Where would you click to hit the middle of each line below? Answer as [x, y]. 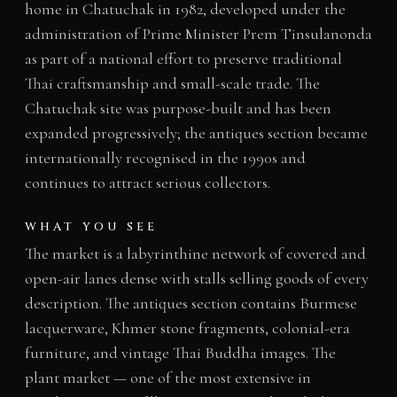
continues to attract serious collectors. [147, 182]
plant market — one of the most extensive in [167, 377]
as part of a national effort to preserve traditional [183, 58]
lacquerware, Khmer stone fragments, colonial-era [187, 327]
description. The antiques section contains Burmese [191, 303]
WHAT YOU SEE [91, 226]
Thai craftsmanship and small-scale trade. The [172, 83]
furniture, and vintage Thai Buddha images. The [180, 352]
